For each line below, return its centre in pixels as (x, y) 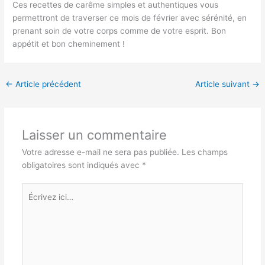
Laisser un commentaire (94, 135)
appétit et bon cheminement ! (69, 44)
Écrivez (35, 190)
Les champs (204, 152)
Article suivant (223, 84)
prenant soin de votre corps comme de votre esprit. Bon (119, 31)
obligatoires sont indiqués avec (82, 165)
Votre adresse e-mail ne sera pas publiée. (100, 152)
